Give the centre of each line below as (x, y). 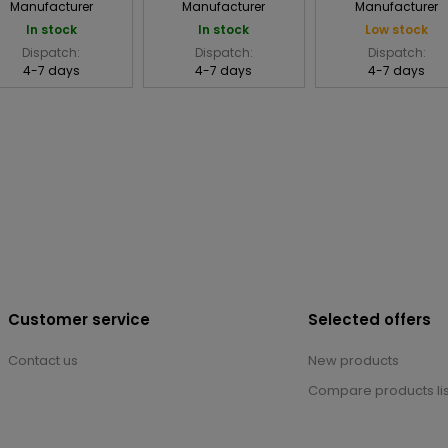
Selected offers (369, 320)
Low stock (397, 30)
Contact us (43, 361)
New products (353, 361)
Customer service (79, 320)
